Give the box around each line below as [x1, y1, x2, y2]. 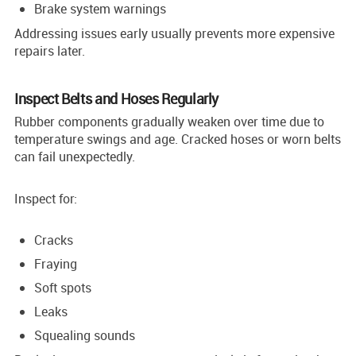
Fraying [34, 254, 77, 273]
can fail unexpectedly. [14, 147, 135, 165]
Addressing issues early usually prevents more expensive [14, 24, 335, 42]
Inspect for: [14, 189, 77, 207]
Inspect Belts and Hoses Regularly [14, 88, 219, 108]
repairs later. [14, 41, 85, 60]
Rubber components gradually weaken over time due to [14, 112, 324, 130]
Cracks [34, 230, 73, 249]
